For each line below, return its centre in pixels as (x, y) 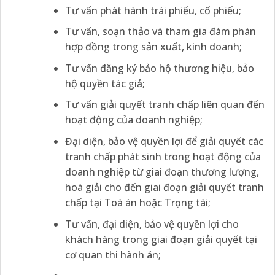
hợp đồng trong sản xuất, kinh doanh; (153, 47)
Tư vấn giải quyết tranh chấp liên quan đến (165, 105)
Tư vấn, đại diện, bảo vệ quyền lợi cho (152, 224)
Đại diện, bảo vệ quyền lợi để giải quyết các (164, 141)
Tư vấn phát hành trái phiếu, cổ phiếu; (153, 10)
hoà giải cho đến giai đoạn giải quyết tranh (164, 187)
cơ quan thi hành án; (113, 254)
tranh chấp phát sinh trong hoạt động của (163, 156)
